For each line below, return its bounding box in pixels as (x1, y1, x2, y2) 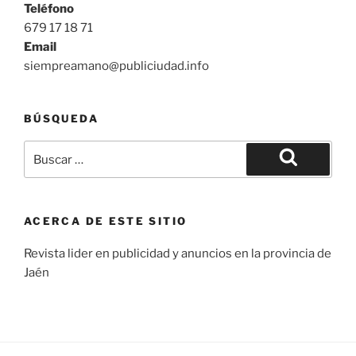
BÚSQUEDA (24, 111, 99, 125)
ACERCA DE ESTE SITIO (24, 215, 188, 228)
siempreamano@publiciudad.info (24, 58, 209, 73)
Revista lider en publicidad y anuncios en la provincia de (24, 246, 331, 261)
